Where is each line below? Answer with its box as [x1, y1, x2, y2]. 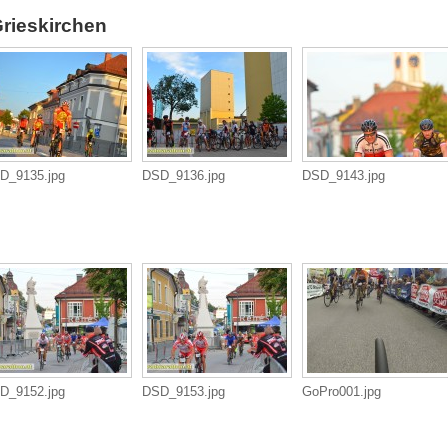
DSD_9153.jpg [141, 384, 225, 399]
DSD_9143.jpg [301, 168, 385, 183]
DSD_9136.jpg [141, 168, 225, 183]
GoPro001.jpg [301, 384, 381, 399]
